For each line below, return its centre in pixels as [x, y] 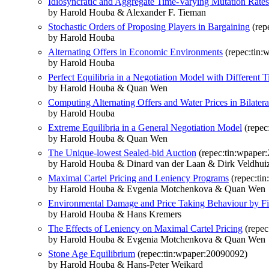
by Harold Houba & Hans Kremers [115, 214]
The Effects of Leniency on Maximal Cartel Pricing [145, 228]
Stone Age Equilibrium [92, 253]
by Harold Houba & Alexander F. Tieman [127, 12]
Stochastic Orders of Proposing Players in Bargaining [149, 26]
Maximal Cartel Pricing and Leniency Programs [138, 178]
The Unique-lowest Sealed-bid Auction [122, 153]
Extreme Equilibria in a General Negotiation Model [145, 127]
